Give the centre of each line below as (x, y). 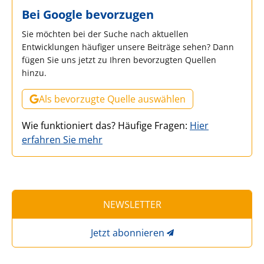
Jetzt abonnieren (127, 232)
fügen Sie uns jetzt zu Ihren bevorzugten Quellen (119, 60)
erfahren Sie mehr (62, 139)
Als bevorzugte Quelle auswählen (112, 99)
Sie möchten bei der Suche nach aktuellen (105, 34)
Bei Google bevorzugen (88, 14)
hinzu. (34, 72)
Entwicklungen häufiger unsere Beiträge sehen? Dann (128, 47)
